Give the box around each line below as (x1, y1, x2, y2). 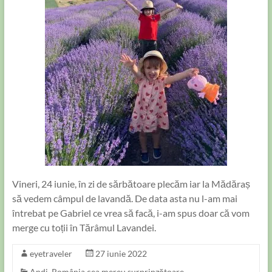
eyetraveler (29, 248, 72, 259)
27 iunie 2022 (95, 248, 147, 259)
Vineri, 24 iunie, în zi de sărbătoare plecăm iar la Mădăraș (12, 178, 250, 189)
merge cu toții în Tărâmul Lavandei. (12, 222, 156, 233)
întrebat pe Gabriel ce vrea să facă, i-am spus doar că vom (12, 207, 250, 219)
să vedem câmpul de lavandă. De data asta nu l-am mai (12, 192, 237, 204)
